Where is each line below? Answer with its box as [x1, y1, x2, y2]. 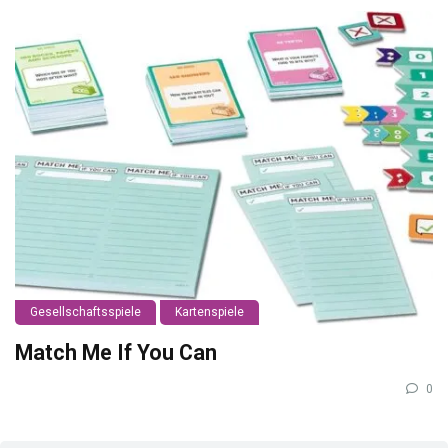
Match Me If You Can [15, 340, 217, 366]
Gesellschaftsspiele [30, 305, 141, 320]
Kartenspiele [175, 305, 244, 320]
